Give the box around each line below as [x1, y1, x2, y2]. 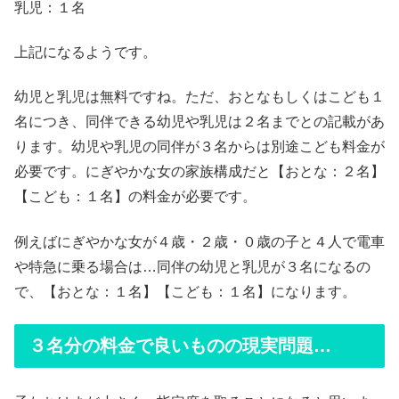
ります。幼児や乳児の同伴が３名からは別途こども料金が [14, 139, 385, 155]
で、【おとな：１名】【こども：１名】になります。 [14, 283, 356, 299]
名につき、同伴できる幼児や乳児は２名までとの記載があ [14, 114, 385, 130]
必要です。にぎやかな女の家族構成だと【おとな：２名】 [14, 164, 385, 180]
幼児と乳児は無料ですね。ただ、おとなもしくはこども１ [14, 89, 385, 105]
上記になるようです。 [14, 45, 157, 60]
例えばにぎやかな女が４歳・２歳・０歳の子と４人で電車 [14, 233, 385, 249]
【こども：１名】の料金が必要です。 [14, 189, 256, 205]
